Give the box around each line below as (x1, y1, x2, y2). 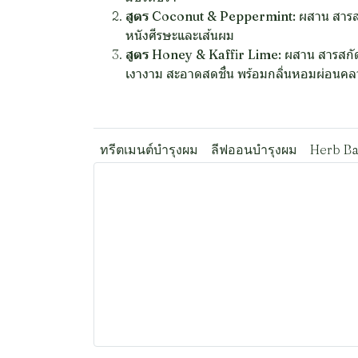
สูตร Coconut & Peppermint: (125, 8, 296, 24)
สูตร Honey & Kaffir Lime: (125, 46, 281, 62)
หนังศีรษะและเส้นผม (125, 27, 234, 43)
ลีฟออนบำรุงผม (211, 141, 297, 157)
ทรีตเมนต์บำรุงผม (100, 141, 198, 157)
